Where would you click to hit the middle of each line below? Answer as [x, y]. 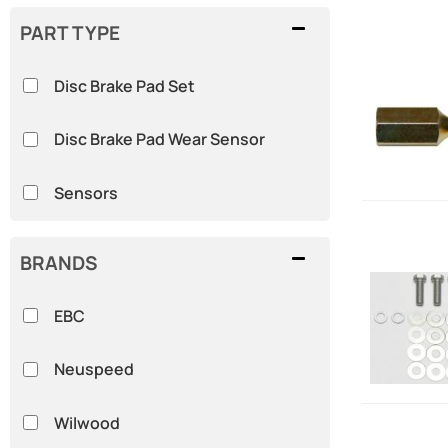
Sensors [85, 192]
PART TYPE [70, 32]
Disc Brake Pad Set [124, 85]
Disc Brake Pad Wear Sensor [159, 139]
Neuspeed [93, 369]
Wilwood [86, 422]
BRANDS [59, 262]
